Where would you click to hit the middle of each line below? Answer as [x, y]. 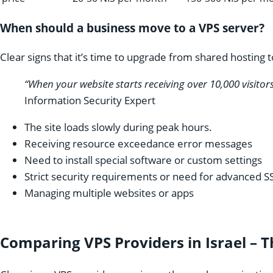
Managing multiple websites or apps [109, 193]
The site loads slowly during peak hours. [118, 127]
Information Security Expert [90, 100]
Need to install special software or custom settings [143, 160]
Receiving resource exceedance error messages [138, 143]
